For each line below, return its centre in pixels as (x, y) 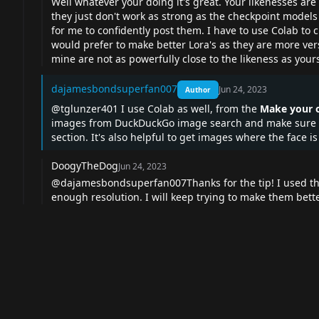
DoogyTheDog (85, 166)
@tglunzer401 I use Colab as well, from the (156, 109)
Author (198, 90)
